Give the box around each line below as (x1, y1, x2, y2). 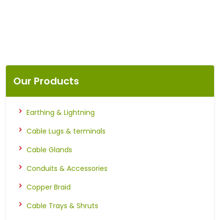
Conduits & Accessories (27, 163, 108, 173)
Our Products (13, 74, 79, 88)
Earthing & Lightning (27, 107, 95, 117)
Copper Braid (27, 182, 71, 192)
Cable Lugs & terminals (27, 126, 106, 136)
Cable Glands (27, 144, 72, 155)
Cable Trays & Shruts (27, 200, 98, 211)
